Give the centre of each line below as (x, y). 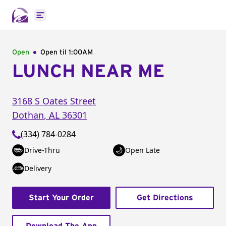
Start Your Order (61, 198)
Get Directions (165, 198)
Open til (54, 52)
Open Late (143, 150)
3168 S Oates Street (54, 101)
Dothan (28, 115)
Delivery (38, 168)
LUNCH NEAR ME (88, 72)
